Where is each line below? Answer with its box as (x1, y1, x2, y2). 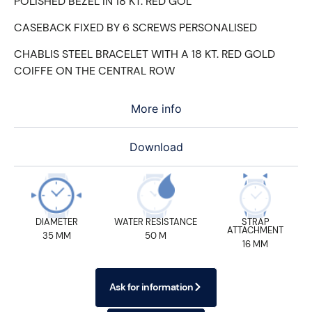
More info (130, 101, 182, 116)
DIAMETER (35, 215, 78, 228)
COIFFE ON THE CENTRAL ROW (14, 63, 175, 79)
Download (129, 139, 183, 154)
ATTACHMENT (227, 224, 284, 236)
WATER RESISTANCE (114, 215, 198, 228)
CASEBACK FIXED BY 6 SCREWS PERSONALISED (14, 20, 257, 35)
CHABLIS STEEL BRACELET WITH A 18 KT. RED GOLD (14, 47, 275, 62)
